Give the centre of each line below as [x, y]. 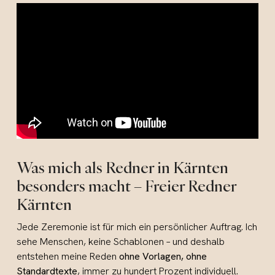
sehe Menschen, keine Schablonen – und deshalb [121, 242]
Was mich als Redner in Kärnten [123, 168]
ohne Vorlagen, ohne [163, 257]
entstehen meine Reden [68, 257]
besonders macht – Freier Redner [127, 186]
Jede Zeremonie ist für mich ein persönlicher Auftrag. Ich [137, 227]
